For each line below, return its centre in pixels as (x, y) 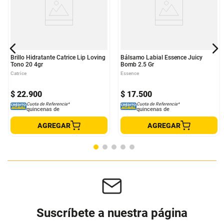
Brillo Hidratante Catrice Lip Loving (58, 57)
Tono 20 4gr (27, 64)
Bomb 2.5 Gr (137, 64)
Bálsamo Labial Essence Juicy (161, 57)
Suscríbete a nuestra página (112, 213)
